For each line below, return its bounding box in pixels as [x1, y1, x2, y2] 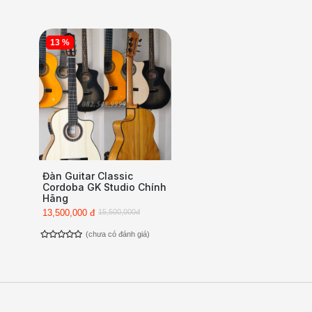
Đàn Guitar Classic [42, 170, 133, 182]
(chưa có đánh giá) [86, 229, 150, 238]
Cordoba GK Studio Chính [42, 181, 166, 193]
